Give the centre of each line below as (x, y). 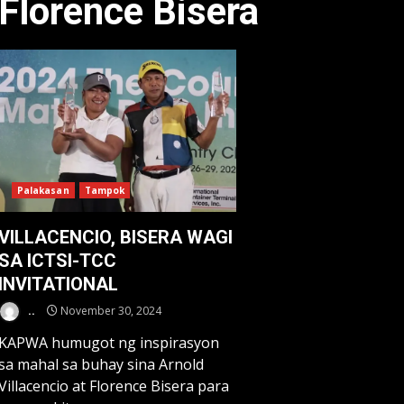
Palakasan (43, 190)
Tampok (105, 190)
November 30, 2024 (109, 310)
